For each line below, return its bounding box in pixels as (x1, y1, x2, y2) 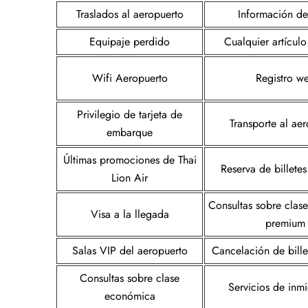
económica (104, 287, 155, 304)
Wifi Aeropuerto (91, 69, 168, 86)
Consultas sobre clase (80, 269, 179, 286)
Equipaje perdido (89, 33, 170, 49)
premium (265, 214, 305, 231)
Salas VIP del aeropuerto (71, 242, 188, 258)
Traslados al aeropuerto (76, 5, 184, 22)
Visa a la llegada (90, 206, 169, 222)
